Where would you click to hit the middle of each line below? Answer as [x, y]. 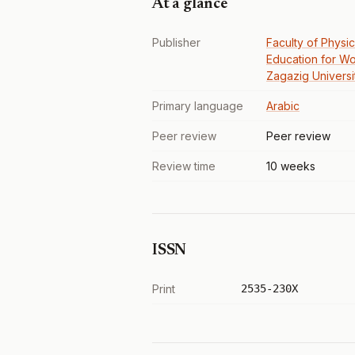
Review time [184, 166]
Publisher [176, 42]
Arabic [283, 106]
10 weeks [291, 166]
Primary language [198, 106]
